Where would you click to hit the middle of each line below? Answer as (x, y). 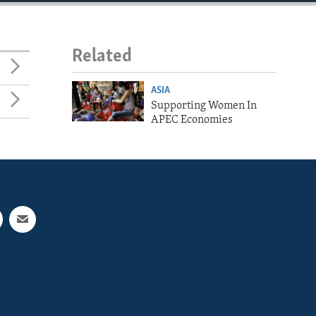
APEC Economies (192, 120)
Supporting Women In (203, 105)
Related (102, 57)
